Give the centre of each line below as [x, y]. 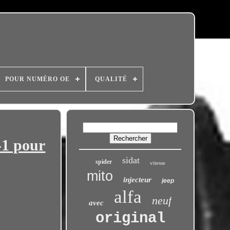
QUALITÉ [111, 79]
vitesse [157, 163]
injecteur [137, 180]
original [130, 218]
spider [103, 162]
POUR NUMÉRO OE [37, 79]
